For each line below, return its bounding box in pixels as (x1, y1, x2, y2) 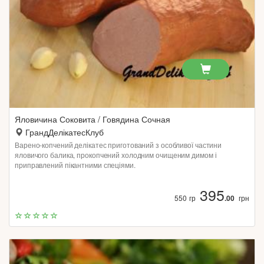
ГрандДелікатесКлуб (25, 126, 104, 138)
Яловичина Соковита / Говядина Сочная (15, 113, 170, 125)
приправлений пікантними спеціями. (15, 160, 136, 170)
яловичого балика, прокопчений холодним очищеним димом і (15, 150, 217, 160)
